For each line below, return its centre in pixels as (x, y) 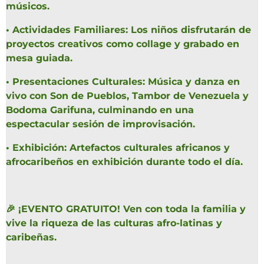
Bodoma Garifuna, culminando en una (100, 110)
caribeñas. (31, 237)
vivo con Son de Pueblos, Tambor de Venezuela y (127, 96)
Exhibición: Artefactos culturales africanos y (121, 148)
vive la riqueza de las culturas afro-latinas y (114, 223)
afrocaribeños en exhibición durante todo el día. (124, 162)
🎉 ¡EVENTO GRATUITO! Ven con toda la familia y (126, 209)
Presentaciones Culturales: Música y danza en (126, 82)
